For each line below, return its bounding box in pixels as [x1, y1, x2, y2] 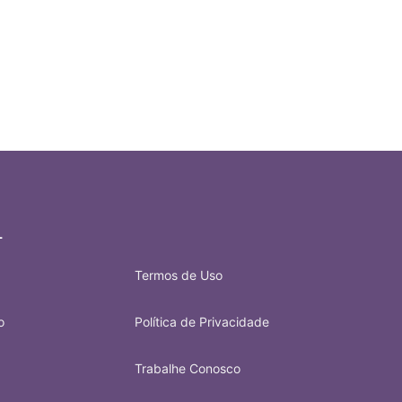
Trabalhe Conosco [134, 361, 240, 376]
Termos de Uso [134, 267, 223, 283]
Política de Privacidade [134, 314, 269, 329]
